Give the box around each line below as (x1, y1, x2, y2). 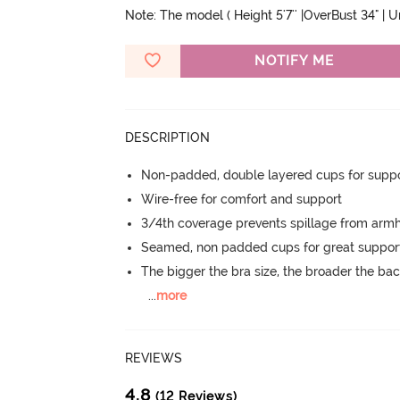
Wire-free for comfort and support (141, 191, 343, 206)
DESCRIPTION (125, 129, 211, 145)
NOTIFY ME (254, 52, 334, 69)
